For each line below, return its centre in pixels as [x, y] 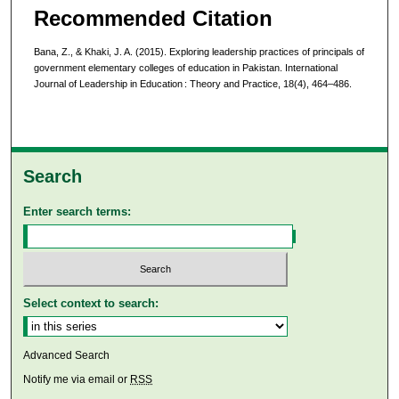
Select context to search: [91, 303]
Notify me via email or [77, 379]
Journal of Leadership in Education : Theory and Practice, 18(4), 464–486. [192, 84]
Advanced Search [67, 355]
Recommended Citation [153, 18]
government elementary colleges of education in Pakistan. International [185, 68]
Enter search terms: [77, 212]
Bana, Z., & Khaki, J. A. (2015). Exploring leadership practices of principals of [199, 52]
